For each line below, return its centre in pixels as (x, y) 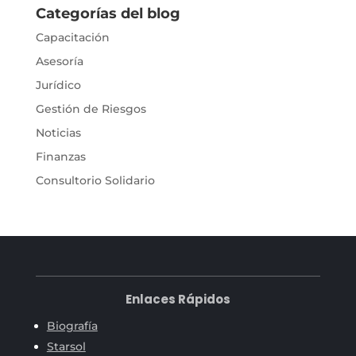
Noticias (58, 132)
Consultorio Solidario (95, 180)
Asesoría (59, 61)
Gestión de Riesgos (91, 108)
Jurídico (58, 85)
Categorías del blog (108, 13)
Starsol (66, 346)
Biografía (72, 325)
